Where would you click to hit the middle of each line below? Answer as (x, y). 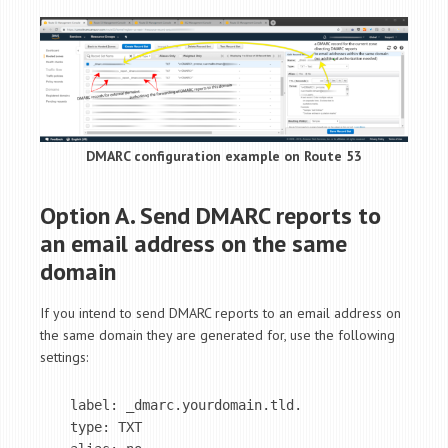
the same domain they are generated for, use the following (217, 334)
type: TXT (106, 426)
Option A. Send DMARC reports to (210, 215)
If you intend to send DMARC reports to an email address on (220, 312)
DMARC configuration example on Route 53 (224, 155)
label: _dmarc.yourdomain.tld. (186, 404)
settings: (64, 356)
